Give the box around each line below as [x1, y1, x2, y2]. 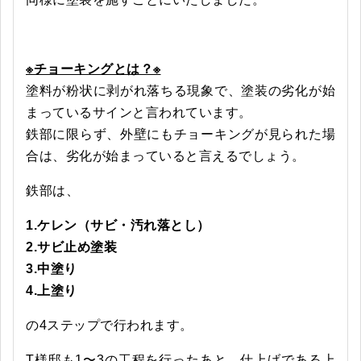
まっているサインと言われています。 [26, 105, 252, 119]
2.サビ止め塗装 [26, 239, 117, 254]
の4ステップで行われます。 [26, 317, 193, 332]
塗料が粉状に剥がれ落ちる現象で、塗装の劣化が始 [26, 83, 335, 98]
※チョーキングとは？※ [26, 61, 161, 76]
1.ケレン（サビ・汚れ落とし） [26, 218, 210, 232]
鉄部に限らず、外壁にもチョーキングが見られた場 [26, 127, 335, 141]
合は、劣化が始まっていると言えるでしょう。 [26, 148, 305, 163]
